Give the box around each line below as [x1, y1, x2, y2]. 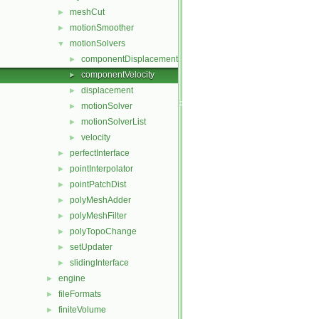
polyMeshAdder [70, 195, 131, 205]
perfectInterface [70, 148, 130, 158]
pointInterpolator [70, 164, 133, 174]
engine [58, 273, 85, 283]
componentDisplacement [81, 54, 178, 64]
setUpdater [70, 242, 113, 252]
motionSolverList [81, 117, 146, 127]
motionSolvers [70, 38, 125, 48]
